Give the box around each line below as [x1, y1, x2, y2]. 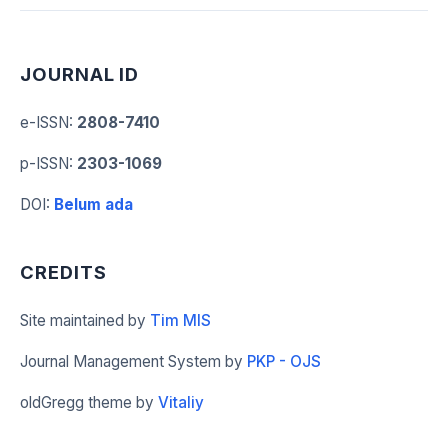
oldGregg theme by [20, 393, 158, 412]
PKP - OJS [247, 352, 321, 371]
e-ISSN [20, 113, 69, 132]
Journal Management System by [20, 352, 247, 371]
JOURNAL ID [20, 63, 140, 85]
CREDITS [20, 261, 107, 283]
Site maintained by [20, 311, 150, 330]
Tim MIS [150, 311, 211, 330]
